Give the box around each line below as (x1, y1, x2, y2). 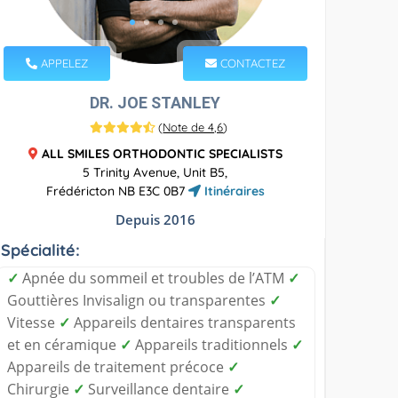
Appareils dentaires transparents (70, 312, 297, 332)
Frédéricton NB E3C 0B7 (45, 182, 188, 199)
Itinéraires (200, 182, 265, 199)
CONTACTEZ (216, 55, 285, 70)
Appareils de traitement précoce (7, 356, 228, 377)
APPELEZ (37, 55, 89, 70)
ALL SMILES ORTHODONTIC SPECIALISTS (41, 145, 283, 162)
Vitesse (7, 312, 60, 332)
